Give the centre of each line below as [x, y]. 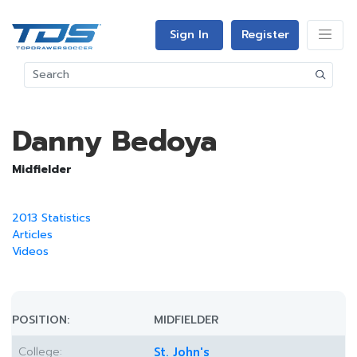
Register [265, 35]
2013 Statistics [51, 218]
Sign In [189, 35]
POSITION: [41, 320]
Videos [30, 251]
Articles [32, 235]
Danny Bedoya [114, 141]
